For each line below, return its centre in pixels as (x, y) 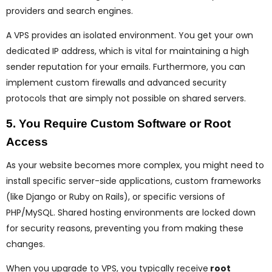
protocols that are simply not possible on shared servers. (126, 99)
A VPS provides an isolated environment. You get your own (130, 36)
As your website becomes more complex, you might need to (135, 165)
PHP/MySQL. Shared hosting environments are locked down (131, 213)
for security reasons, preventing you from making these (125, 229)
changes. (25, 244)
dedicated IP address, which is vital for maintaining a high (127, 51)
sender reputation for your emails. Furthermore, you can (126, 67)
